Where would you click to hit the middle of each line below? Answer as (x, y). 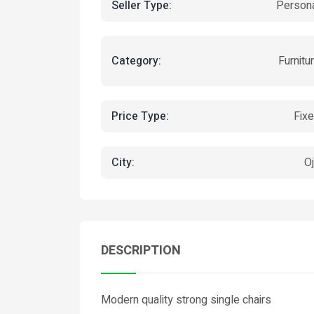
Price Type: (140, 116)
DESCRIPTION (141, 251)
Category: (136, 61)
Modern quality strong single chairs (186, 300)
